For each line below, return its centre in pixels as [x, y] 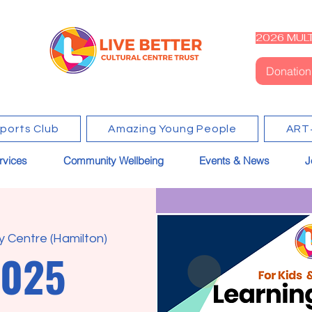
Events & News [234, 160]
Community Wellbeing [114, 160]
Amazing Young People [173, 128]
